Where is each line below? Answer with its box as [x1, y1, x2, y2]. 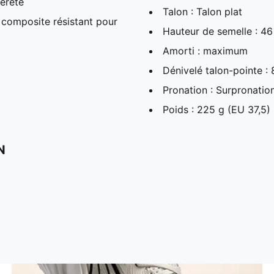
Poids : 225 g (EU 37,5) [163, 103, 270, 116]
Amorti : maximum [163, 44, 248, 57]
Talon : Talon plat [163, 5, 242, 18]
